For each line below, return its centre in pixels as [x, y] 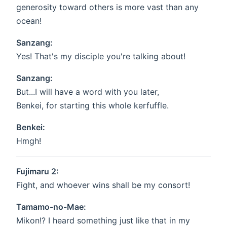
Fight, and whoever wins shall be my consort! [103, 185]
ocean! [29, 21]
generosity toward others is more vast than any [107, 7]
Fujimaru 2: [37, 172]
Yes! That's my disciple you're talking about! [101, 56]
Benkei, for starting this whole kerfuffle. [92, 106]
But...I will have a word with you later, [88, 92]
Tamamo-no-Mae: [51, 207]
